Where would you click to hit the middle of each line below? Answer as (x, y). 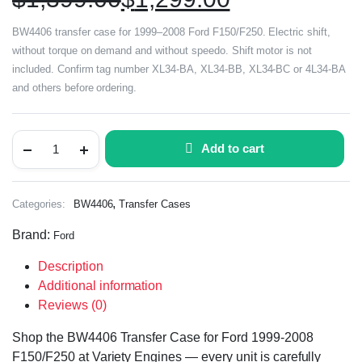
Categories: (39, 204)
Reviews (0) (72, 305)
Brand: (33, 234)
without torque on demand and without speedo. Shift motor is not (162, 50)
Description (71, 266)
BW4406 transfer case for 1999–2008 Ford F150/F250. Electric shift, (172, 32)
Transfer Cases (155, 204)
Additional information (101, 285)
